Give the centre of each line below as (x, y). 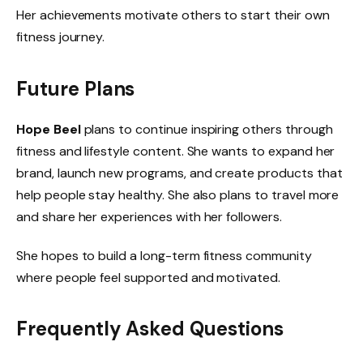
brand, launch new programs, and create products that (179, 173)
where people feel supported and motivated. (148, 277)
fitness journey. (61, 37)
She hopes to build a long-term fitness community (164, 255)
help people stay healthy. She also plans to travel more (178, 194)
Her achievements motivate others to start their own (173, 15)
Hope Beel (49, 129)
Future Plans (76, 88)
